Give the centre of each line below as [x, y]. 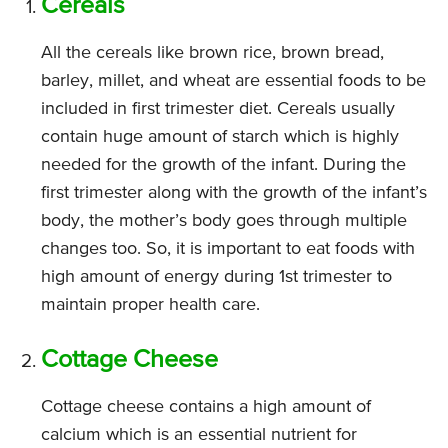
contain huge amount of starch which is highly [220, 137]
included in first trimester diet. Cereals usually [218, 109]
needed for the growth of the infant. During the [223, 165]
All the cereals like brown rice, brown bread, [212, 53]
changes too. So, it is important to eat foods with [228, 249]
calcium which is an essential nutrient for [199, 435]
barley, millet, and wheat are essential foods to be [233, 81]
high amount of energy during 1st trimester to [216, 277]
